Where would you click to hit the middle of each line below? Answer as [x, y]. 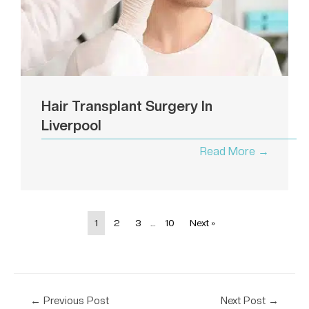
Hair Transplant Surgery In [127, 106]
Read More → [235, 151]
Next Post [245, 300]
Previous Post [74, 300]
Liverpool [71, 125]
